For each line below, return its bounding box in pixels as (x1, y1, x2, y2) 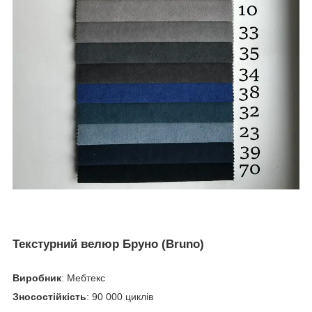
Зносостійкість (13, 290, 86, 302)
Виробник (13, 272, 61, 283)
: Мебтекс (61, 272, 105, 283)
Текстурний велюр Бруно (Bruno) (13, 237, 204, 251)
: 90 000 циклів (86, 290, 153, 302)
